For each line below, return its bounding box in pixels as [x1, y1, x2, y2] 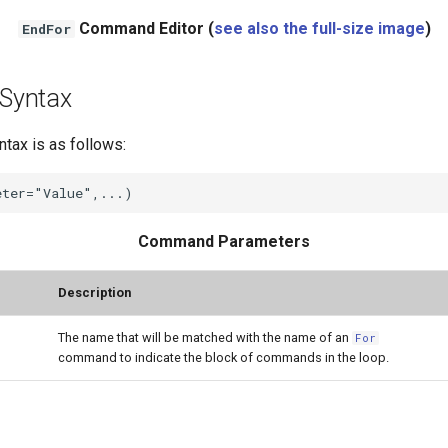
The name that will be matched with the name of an [58, 330, 352, 345]
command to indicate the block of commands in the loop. [58, 350, 389, 365]
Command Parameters [138, 232, 310, 251]
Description [58, 285, 131, 300]
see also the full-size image [213, 19, 425, 38]
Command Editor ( [74, 19, 214, 38]
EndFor [21, 20, 71, 38]
